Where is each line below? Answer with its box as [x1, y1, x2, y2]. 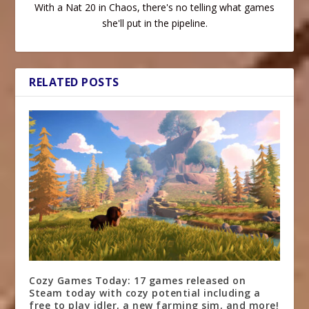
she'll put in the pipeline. [101, 16, 208, 30]
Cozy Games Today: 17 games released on [29, 273, 246, 287]
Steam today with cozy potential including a [29, 286, 261, 299]
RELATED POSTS [29, 74, 119, 90]
